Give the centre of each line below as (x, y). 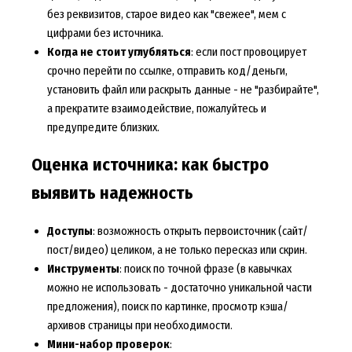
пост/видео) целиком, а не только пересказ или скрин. (177, 250)
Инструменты (83, 269)
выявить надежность (112, 194)
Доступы (70, 231)
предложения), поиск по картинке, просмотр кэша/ (167, 307)
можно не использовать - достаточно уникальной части (179, 288)
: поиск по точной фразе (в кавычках (205, 269)
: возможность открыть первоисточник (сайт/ (200, 231)
